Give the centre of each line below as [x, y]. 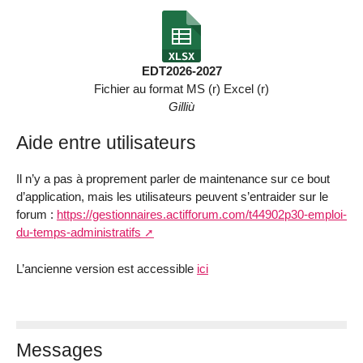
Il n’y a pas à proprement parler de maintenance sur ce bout [173, 179]
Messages [60, 350]
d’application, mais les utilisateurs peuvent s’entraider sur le [172, 197]
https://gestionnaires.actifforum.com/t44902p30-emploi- [202, 215]
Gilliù [181, 106]
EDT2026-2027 [181, 70]
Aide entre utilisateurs [106, 143]
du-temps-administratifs [79, 233]
